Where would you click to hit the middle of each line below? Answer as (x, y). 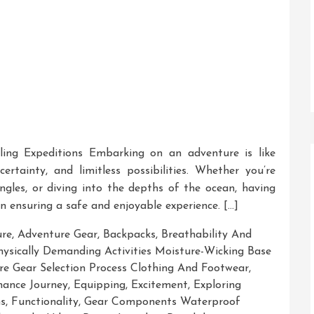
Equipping (100, 285)
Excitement (159, 285)
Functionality (45, 302)
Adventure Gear (57, 234)
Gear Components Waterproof (162, 302)
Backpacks (129, 234)
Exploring (217, 285)
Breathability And (206, 234)
